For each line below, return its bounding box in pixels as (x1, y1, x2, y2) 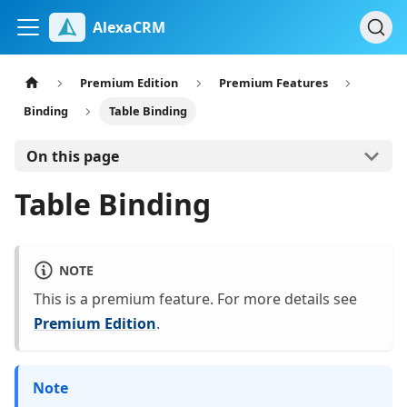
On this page (25, 145, 119, 166)
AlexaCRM (93, 17, 165, 37)
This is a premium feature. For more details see (34, 289, 357, 310)
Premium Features (218, 74, 328, 92)
